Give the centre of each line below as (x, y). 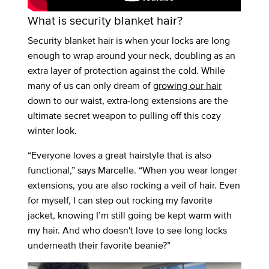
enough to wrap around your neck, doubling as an (132, 56)
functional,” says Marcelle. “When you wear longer (133, 171)
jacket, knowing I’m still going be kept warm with (130, 216)
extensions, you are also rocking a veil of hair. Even (134, 186)
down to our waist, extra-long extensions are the (128, 101)
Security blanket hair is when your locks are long (129, 41)
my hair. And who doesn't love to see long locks (128, 231)
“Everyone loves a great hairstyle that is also (120, 156)
